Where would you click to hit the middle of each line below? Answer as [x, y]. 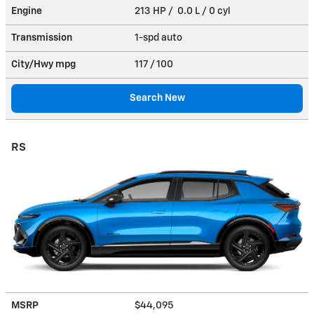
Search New [157, 98]
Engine [27, 11]
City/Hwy [33, 64]
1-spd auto [159, 37]
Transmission [42, 37]
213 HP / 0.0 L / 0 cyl [184, 11]
